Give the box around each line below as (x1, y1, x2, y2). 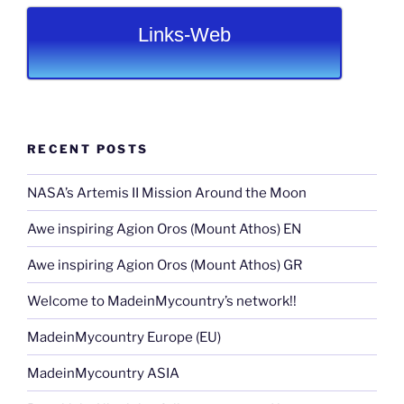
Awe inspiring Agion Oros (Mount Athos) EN (27, 220, 301, 237)
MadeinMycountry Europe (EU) (27, 328, 221, 345)
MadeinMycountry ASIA (27, 364, 179, 381)
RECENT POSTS (27, 141, 149, 156)
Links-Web (138, 23, 232, 47)
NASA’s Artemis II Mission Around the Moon (27, 184, 307, 201)
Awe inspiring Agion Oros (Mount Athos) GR (27, 256, 302, 273)
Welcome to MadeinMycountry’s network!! (27, 292, 297, 309)
